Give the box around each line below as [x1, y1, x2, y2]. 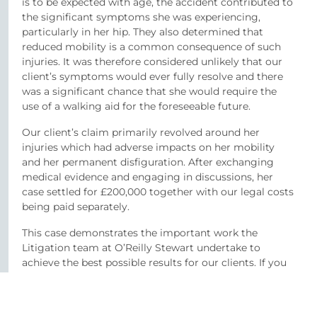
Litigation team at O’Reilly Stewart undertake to [22, 241, 260, 254]
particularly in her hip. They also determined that [22, 25, 263, 38]
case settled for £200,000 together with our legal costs [22, 185, 294, 198]
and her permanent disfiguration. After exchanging [22, 155, 274, 168]
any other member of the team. [22, 300, 178, 313]
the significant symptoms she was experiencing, [22, 10, 260, 23]
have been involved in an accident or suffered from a [22, 270, 282, 284]
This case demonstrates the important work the [22, 226, 258, 239]
